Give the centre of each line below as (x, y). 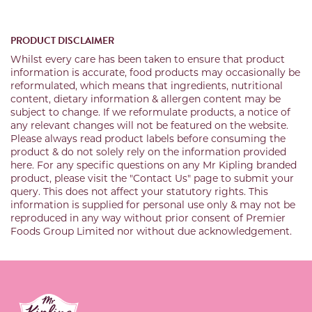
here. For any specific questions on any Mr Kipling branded (154, 165)
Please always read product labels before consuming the (148, 138)
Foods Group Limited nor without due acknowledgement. (151, 231)
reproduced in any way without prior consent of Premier (148, 218)
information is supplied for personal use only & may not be (153, 204)
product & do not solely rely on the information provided (148, 151)
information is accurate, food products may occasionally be (155, 72)
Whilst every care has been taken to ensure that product (148, 59)
